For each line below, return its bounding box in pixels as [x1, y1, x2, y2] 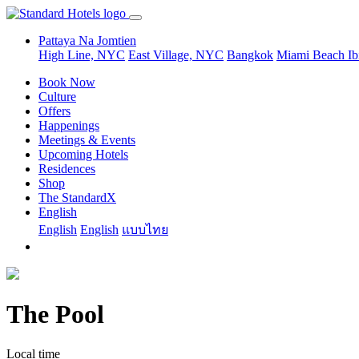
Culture [38, 90, 76, 103]
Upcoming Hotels [38, 147, 128, 161]
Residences [38, 162, 95, 175]
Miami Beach [276, 48, 348, 62]
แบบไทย [122, 223, 168, 236]
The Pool [6, 300, 104, 329]
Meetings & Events [38, 133, 135, 147]
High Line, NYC [38, 48, 125, 62]
